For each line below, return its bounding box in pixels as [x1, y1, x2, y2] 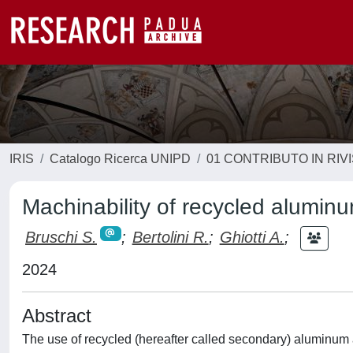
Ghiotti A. [219, 228, 284, 246]
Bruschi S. [25, 228, 97, 246]
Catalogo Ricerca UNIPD [50, 152, 191, 165]
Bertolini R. [132, 228, 209, 246]
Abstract [22, 305, 91, 326]
